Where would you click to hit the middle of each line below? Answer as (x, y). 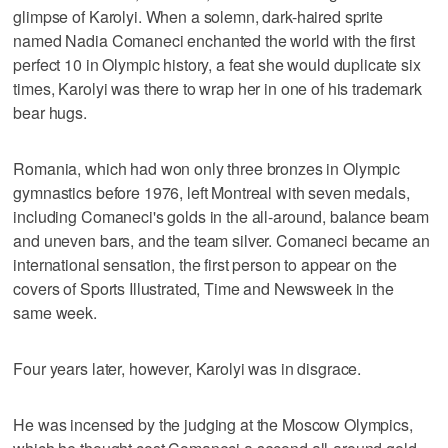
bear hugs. (50, 112)
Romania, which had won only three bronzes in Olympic (207, 168)
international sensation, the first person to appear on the (205, 264)
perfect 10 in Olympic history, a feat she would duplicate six (217, 64)
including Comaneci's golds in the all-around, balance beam (221, 216)
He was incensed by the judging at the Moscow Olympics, (213, 424)
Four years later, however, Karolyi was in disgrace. (187, 368)
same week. (55, 312)
